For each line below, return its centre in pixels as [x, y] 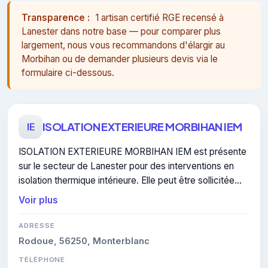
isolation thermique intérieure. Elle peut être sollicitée [127, 180]
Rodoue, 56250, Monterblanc [84, 241]
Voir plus [38, 200]
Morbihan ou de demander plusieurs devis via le [120, 59]
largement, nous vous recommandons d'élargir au [123, 45]
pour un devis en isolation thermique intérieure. [114, 194]
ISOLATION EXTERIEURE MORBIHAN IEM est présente [133, 151]
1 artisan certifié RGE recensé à [160, 17]
